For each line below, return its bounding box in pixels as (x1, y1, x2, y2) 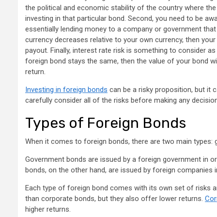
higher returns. (25, 205, 71, 214)
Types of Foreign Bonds (25, 114, 186, 132)
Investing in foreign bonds (25, 85, 108, 94)
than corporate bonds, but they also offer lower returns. (25, 194, 205, 203)
